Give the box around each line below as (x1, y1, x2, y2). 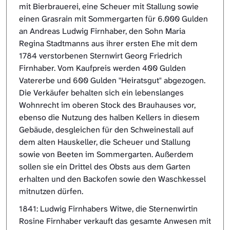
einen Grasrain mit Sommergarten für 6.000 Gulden (19, 13, 208, 25)
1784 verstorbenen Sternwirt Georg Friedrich (19, 50, 182, 62)
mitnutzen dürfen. (19, 186, 85, 197)
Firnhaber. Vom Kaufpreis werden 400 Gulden (19, 63, 186, 74)
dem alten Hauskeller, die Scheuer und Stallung (19, 137, 190, 148)
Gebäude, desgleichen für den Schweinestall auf (19, 124, 194, 136)
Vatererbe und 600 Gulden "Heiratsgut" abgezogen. (19, 75, 205, 86)
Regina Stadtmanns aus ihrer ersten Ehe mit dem (19, 38, 198, 49)
